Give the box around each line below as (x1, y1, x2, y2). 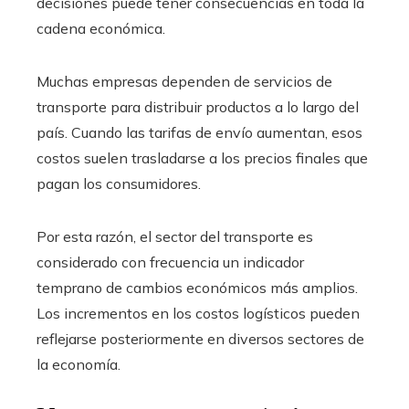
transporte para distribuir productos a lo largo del (37, 97, 359, 116)
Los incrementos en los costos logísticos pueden (37, 303, 360, 322)
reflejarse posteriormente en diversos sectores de (37, 329, 364, 348)
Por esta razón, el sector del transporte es (37, 226, 313, 246)
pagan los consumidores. (37, 173, 201, 193)
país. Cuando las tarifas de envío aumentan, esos (37, 122, 362, 142)
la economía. (37, 354, 121, 373)
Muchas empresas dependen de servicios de (37, 71, 332, 90)
